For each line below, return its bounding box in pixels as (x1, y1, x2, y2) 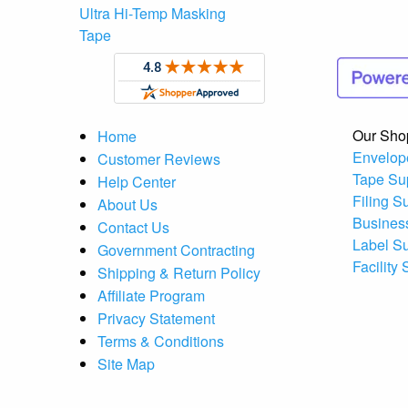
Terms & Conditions (97, 330, 224, 352)
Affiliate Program (97, 284, 205, 306)
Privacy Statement (97, 307, 215, 329)
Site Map (97, 352, 155, 374)
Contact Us (97, 216, 169, 238)
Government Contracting (97, 239, 255, 260)
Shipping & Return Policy (97, 261, 260, 283)
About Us (97, 193, 158, 215)
